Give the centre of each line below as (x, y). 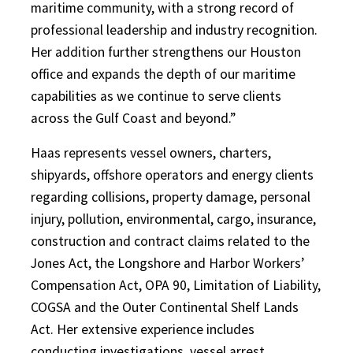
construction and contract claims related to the (170, 242)
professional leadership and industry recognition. (174, 30)
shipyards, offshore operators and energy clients (172, 175)
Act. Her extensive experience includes (143, 330)
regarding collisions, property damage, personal (171, 197)
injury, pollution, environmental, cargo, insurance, (173, 219)
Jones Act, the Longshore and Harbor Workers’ (167, 264)
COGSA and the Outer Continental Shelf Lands (165, 308)
